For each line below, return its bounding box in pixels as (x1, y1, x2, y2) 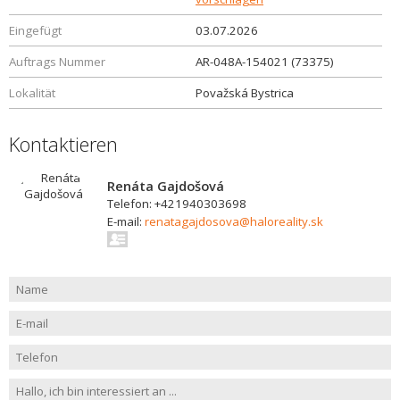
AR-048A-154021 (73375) (196, 54, 334, 70)
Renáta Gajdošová (107, 177, 224, 195)
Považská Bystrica (196, 85, 294, 101)
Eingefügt (9, 22, 62, 38)
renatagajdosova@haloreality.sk (145, 213, 323, 229)
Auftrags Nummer (9, 54, 105, 70)
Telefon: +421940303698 (107, 196, 246, 212)
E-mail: (107, 213, 145, 229)
